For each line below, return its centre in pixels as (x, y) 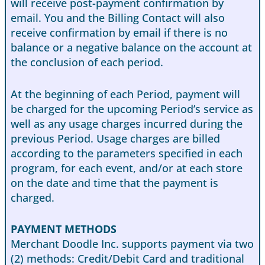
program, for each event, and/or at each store (127, 168)
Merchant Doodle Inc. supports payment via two (132, 244)
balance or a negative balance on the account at (131, 47)
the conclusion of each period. (87, 62)
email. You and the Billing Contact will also (118, 17)
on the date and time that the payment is (114, 182)
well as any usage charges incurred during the (127, 123)
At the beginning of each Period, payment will (125, 94)
